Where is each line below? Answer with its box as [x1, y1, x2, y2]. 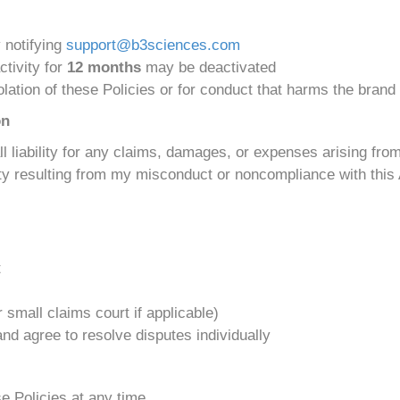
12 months [67, 59, 141, 76]
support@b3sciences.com [66, 37, 240, 54]
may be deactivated [141, 59, 276, 76]
